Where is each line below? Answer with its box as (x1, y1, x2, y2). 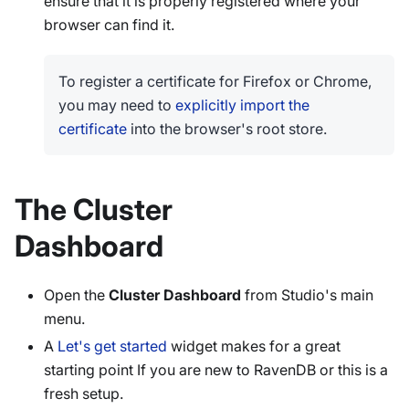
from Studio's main (241, 286, 373, 305)
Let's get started (58, 337, 167, 356)
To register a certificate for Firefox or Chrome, (58, 72, 372, 91)
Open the (44, 286, 109, 305)
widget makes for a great (167, 337, 341, 356)
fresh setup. (44, 384, 123, 404)
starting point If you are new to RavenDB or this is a (44, 361, 388, 380)
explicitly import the (175, 96, 309, 115)
